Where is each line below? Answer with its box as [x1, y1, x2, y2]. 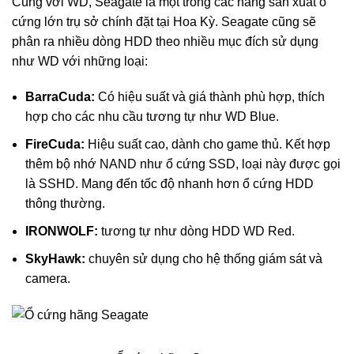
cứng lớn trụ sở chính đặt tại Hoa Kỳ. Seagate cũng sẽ [12, 15, 316, 29]
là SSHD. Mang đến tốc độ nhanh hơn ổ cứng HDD [25, 177, 314, 191]
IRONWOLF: [25, 224, 98, 239]
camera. [25, 272, 70, 286]
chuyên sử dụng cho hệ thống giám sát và [85, 252, 322, 266]
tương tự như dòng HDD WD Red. [98, 224, 295, 239]
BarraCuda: [25, 90, 95, 104]
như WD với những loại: [12, 55, 148, 69]
